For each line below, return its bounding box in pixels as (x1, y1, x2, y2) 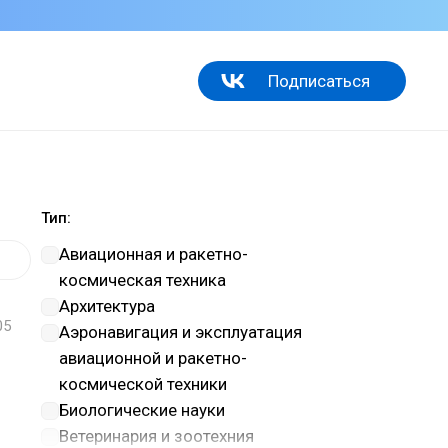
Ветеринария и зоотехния (59, 426, 254, 446)
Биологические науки (59, 400, 225, 420)
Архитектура (59, 296, 155, 316)
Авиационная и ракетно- (59, 244, 248, 264)
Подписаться (268, 70, 370, 91)
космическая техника (59, 270, 226, 290)
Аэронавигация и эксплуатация (59, 322, 302, 342)
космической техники (59, 374, 227, 394)
